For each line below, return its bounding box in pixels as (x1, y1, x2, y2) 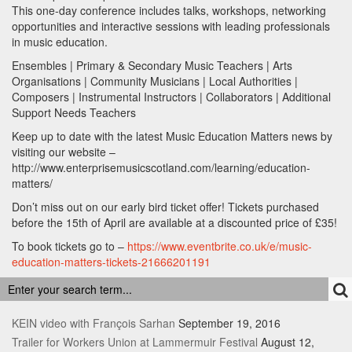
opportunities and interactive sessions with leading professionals (12, 18, 330, 35)
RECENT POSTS (12, 276, 145, 300)
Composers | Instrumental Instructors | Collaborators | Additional (12, 89, 331, 105)
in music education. (12, 34, 108, 50)
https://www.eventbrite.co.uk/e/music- (127, 238, 312, 255)
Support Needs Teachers (12, 104, 136, 121)
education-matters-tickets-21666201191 (12, 254, 211, 270)
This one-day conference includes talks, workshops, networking (12, 2, 326, 19)
